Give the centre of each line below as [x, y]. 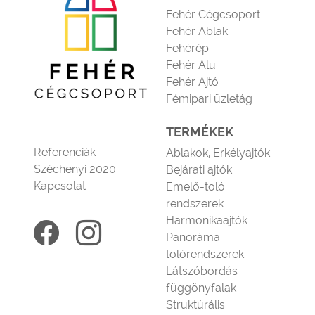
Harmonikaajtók [207, 220]
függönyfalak [201, 288]
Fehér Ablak [197, 31]
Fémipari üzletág [209, 99]
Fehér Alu [191, 65]
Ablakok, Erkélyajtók [218, 153]
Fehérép [187, 48]
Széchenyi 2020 [75, 169]
